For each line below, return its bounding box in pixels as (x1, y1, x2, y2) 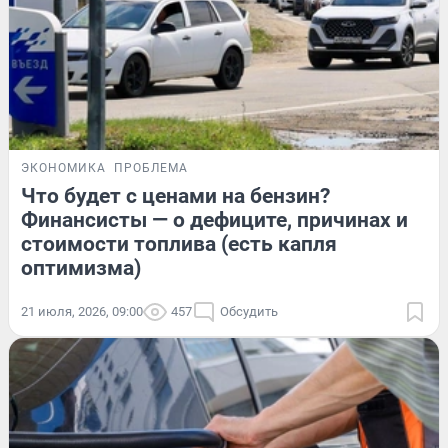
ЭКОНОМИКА (21, 160, 106, 175)
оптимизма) (21, 255, 141, 280)
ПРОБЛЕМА (114, 160, 188, 175)
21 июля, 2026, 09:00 (21, 303, 143, 319)
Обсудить (220, 303, 278, 319)
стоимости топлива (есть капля (21, 231, 337, 256)
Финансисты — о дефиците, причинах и (21, 207, 408, 232)
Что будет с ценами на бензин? (21, 183, 330, 208)
